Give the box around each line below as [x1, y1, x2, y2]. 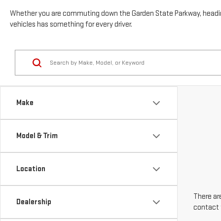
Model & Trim [16, 114, 58, 124]
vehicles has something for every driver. [10, 3, 132, 13]
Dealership [16, 181, 51, 190]
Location [16, 147, 45, 157]
